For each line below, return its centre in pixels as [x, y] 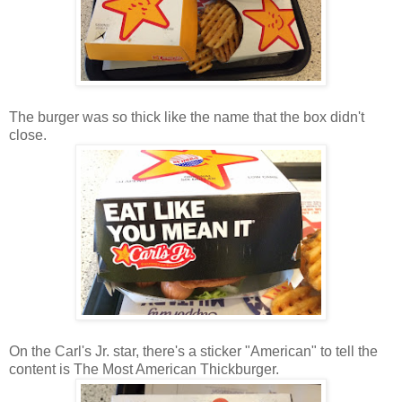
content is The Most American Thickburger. [144, 369]
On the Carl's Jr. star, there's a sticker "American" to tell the [193, 351]
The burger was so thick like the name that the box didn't [187, 117]
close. [28, 135]
